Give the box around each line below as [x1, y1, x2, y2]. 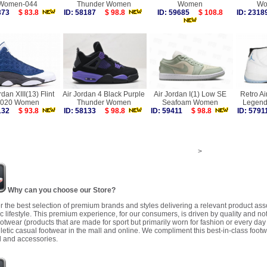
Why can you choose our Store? [6, 186, 116, 194]
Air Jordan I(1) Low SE [154, 90, 226, 98]
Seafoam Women [162, 98, 218, 107]
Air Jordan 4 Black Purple [63, 90, 145, 98]
